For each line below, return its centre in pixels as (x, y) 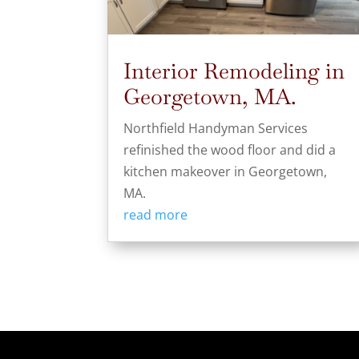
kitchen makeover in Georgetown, (226, 172)
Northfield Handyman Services (216, 129)
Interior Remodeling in (234, 71)
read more (156, 215)
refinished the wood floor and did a (230, 150)
